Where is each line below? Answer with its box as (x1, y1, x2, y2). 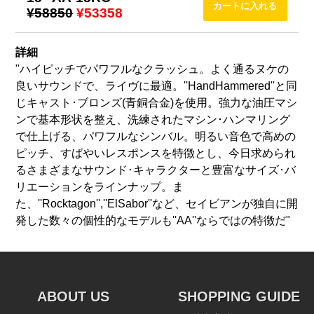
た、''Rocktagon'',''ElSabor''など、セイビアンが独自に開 (15, 198, 299, 210)
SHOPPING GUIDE (178, 289, 301, 305)
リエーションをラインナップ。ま (15, 181, 184, 193)
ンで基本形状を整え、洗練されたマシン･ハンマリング (15, 114, 291, 126)
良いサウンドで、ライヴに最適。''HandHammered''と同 (15, 80, 298, 93)
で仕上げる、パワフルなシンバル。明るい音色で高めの (15, 130, 296, 143)
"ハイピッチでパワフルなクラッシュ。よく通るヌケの (15, 63, 289, 76)
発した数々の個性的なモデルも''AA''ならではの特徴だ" (15, 214, 291, 227)
